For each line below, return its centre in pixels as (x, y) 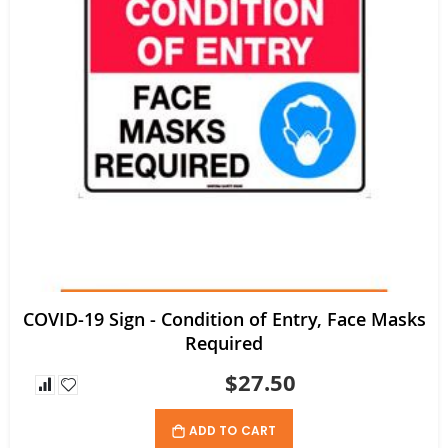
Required (224, 342)
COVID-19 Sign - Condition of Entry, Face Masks (224, 318)
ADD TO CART (232, 430)
